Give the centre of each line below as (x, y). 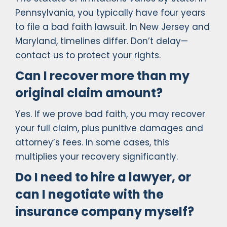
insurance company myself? (105, 212)
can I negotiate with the (89, 195)
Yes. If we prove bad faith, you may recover (110, 114)
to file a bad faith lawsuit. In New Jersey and (112, 27)
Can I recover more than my (102, 76)
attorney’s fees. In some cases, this (92, 143)
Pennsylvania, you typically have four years (110, 13)
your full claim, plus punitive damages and (109, 128)
